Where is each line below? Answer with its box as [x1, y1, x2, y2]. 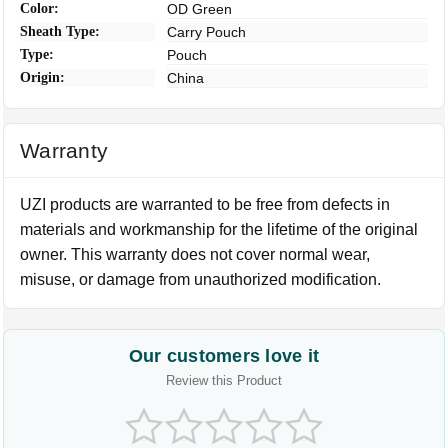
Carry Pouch [167, 23, 247, 40]
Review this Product [166, 372, 282, 388]
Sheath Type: [20, 23, 101, 39]
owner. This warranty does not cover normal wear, [20, 245, 371, 263]
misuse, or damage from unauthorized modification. [20, 270, 382, 288]
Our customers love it [128, 345, 320, 366]
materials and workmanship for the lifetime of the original [20, 220, 419, 238]
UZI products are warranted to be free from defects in [20, 195, 391, 213]
